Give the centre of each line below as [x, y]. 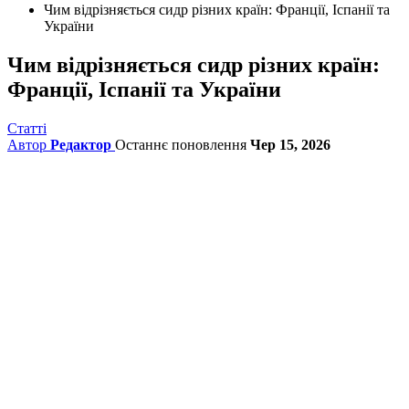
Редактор [81, 144]
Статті [27, 128]
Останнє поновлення [183, 144]
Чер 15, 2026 [290, 144]
